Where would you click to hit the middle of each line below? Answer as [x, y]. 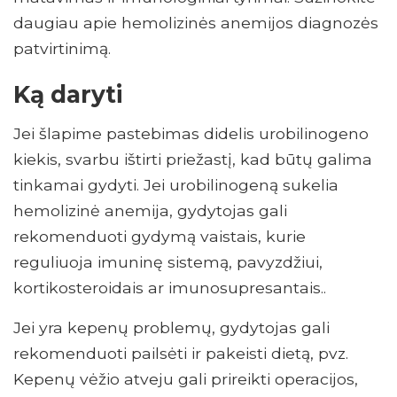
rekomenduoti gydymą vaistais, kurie [160, 237]
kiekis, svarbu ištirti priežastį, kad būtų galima [193, 160]
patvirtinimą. [62, 49]
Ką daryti [68, 95]
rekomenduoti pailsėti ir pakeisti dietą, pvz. [181, 354]
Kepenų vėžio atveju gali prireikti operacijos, [186, 379]
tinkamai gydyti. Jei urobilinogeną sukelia [176, 185]
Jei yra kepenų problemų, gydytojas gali [171, 328]
